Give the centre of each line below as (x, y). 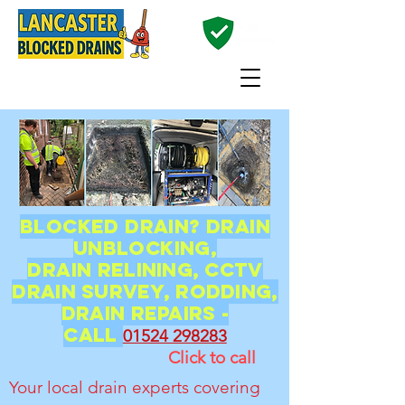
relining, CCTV (180, 270)
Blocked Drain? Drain (145, 226)
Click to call (212, 358)
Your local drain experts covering (137, 387)
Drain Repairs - (145, 313)
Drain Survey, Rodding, (145, 292)
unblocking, (145, 248)
